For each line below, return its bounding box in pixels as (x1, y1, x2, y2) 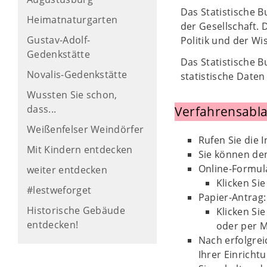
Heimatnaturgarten (27, 13, 118, 26)
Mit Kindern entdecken (27, 143, 133, 156)
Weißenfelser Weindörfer (27, 123, 144, 136)
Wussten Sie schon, (27, 88, 117, 101)
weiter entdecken (27, 163, 108, 176)
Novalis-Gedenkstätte (27, 68, 128, 81)
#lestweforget (27, 184, 92, 197)
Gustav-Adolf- (27, 33, 91, 46)
